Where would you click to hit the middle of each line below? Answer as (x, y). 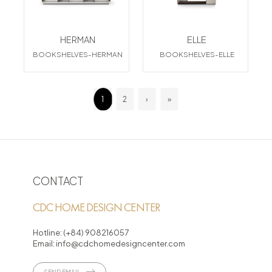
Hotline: (47, 232)
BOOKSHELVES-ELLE (197, 54)
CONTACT (58, 181)
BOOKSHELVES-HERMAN (78, 54)
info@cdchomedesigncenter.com (120, 243)
